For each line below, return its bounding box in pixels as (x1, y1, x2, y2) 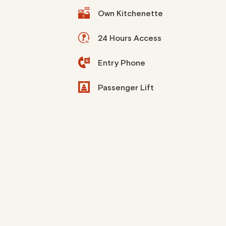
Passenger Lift (98, 83, 154, 93)
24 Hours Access (98, 33, 162, 43)
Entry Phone (98, 58, 146, 68)
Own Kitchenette (98, 9, 163, 19)
